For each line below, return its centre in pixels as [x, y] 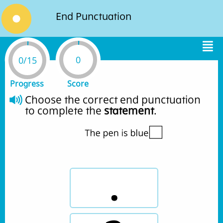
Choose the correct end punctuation [113, 100]
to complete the [64, 111]
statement [129, 111]
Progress [27, 84]
